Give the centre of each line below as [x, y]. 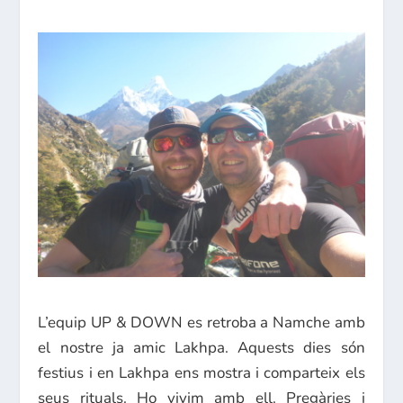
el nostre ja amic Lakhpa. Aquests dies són [201, 347]
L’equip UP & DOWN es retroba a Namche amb [201, 322]
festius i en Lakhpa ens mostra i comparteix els [201, 372]
